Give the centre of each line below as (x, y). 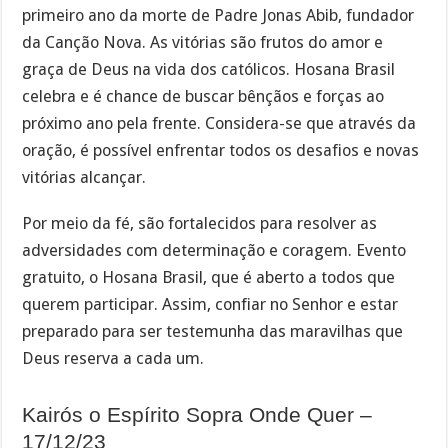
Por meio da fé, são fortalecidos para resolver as (200, 224)
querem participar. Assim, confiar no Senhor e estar (210, 305)
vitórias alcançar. (84, 177)
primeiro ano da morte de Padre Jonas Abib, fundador (218, 15)
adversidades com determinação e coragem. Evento (214, 251)
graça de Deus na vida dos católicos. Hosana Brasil (209, 69)
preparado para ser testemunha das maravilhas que (213, 332)
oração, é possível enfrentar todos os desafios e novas (221, 150)
